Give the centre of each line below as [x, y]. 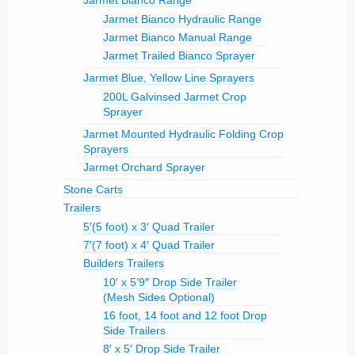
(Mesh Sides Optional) [159, 297]
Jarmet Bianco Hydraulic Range [182, 19]
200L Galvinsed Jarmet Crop [175, 97]
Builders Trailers [124, 263]
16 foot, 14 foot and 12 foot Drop [185, 315]
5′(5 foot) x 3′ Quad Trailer [149, 227]
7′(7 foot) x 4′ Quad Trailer [149, 245]
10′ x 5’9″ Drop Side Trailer [170, 282]
